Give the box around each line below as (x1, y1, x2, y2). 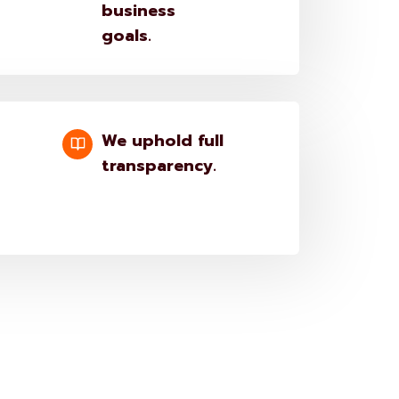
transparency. (102, 152, 217, 178)
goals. (102, 22, 152, 48)
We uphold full (102, 127, 224, 153)
